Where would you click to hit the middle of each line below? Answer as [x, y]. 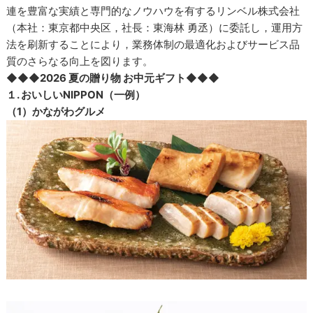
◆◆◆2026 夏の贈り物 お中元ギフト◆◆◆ [113, 78]
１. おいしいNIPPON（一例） [76, 95]
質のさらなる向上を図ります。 [80, 61]
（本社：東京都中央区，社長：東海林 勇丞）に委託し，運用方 [155, 28]
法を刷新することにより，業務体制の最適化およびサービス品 [153, 45]
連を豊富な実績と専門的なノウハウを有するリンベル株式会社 [153, 11]
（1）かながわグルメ [56, 112]
